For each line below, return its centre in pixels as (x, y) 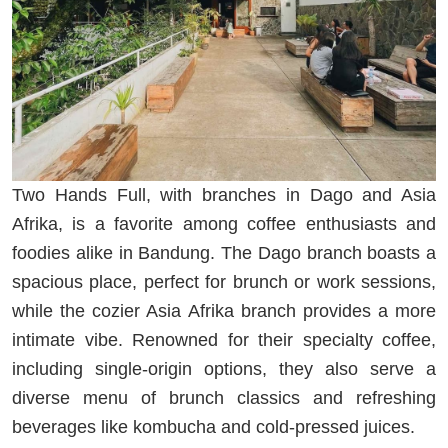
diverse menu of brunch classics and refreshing (224, 397)
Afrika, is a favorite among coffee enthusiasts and (224, 223)
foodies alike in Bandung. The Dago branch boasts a (224, 252)
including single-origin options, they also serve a (224, 368)
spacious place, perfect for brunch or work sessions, (224, 281)
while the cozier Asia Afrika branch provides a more (224, 310)
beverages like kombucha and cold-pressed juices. (216, 426)
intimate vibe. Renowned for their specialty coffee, (224, 339)
